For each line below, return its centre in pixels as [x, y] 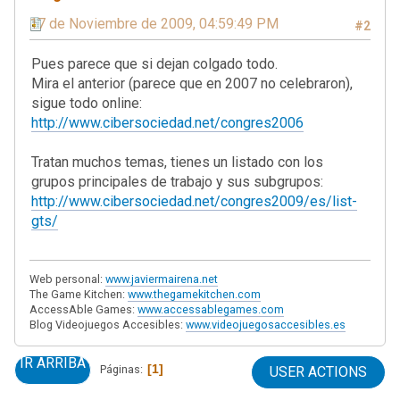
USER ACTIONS [318, 371]
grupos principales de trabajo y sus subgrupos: [177, 181]
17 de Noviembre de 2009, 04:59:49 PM [154, 23]
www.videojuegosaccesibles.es [266, 324]
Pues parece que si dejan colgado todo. [154, 63]
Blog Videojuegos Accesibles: [108, 324]
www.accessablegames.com [211, 309]
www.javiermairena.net [162, 279]
